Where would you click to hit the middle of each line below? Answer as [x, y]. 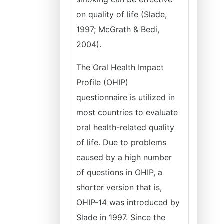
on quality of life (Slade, [122, 14]
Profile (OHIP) [102, 82]
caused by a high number [124, 157]
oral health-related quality [125, 127]
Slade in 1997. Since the [121, 217]
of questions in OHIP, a [119, 172]
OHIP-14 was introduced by [128, 202]
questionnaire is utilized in [126, 97]
